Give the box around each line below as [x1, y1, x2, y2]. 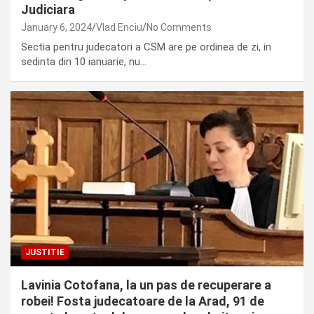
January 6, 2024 [21, 21, 92, 33]
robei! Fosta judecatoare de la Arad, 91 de [21, 294, 264, 309]
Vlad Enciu [96, 21, 142, 33]
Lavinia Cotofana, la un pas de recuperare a [21, 278, 271, 293]
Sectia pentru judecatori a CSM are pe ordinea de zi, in [21, 40, 271, 53]
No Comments [146, 21, 212, 33]
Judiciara [21, 1, 75, 17]
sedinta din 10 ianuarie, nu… [21, 55, 146, 68]
